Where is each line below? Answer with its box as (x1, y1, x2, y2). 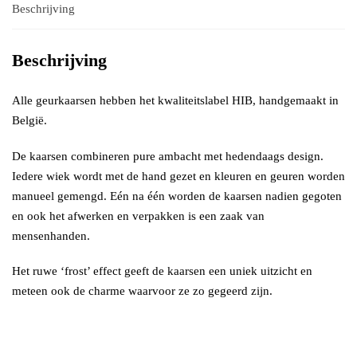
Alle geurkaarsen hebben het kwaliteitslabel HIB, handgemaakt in (12, 94, 339, 108)
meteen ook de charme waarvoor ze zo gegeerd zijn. (12, 284, 273, 298)
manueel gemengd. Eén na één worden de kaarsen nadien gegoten (12, 189, 342, 202)
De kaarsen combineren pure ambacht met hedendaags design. (12, 149, 324, 163)
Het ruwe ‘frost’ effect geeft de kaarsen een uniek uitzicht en (12, 265, 312, 278)
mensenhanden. (12, 229, 90, 242)
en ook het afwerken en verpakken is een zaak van (12, 209, 265, 222)
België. (12, 114, 47, 127)
